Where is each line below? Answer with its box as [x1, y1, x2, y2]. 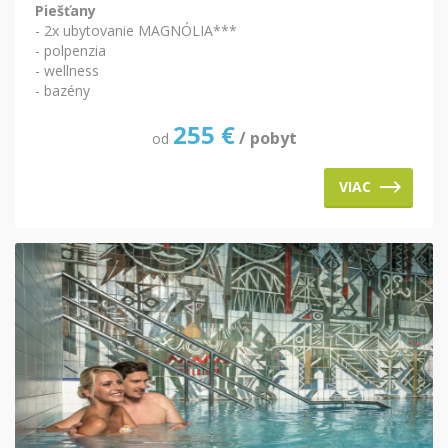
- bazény [35, 81, 90, 101]
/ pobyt [238, 127, 297, 150]
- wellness [35, 61, 99, 81]
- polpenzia [35, 41, 106, 61]
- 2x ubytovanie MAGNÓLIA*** [35, 21, 237, 41]
